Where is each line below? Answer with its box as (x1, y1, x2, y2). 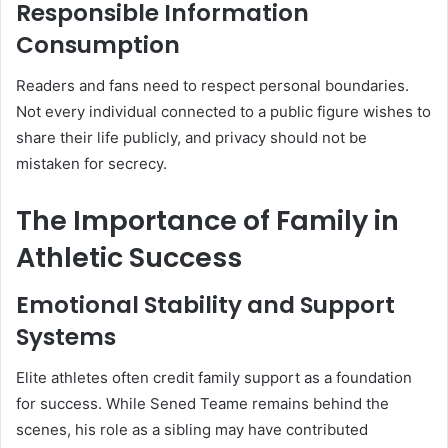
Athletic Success (16, 238, 242, 276)
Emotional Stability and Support (16, 289, 395, 322)
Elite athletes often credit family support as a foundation (16, 367, 412, 387)
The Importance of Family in (16, 201, 399, 239)
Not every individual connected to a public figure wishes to (16, 101, 431, 121)
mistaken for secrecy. (16, 153, 167, 173)
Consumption (16, 29, 180, 62)
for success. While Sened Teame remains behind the (16, 393, 389, 413)
